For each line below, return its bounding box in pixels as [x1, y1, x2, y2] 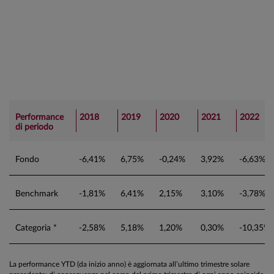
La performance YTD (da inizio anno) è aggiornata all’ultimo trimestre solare [9, 260, 250, 268]
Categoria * [15, 223, 57, 232]
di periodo [15, 122, 53, 131]
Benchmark [15, 189, 58, 198]
